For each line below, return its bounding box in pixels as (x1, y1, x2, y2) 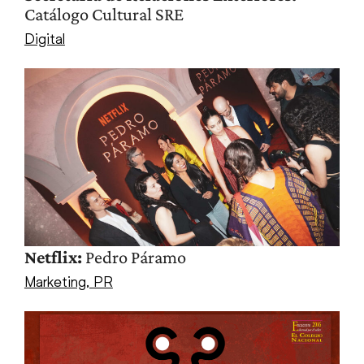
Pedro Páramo (81, 246, 186, 267)
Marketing (24, 271, 86, 290)
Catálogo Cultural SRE (24, 4, 184, 25)
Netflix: (24, 246, 82, 267)
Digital (24, 29, 65, 48)
